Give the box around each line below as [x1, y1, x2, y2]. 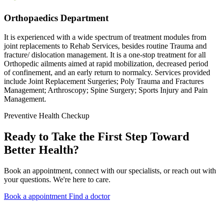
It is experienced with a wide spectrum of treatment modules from [4, 33, 206, 42]
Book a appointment [4, 192, 69, 200]
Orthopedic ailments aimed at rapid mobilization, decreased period [4, 59, 208, 68]
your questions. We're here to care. [4, 175, 110, 184]
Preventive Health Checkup [4, 111, 89, 120]
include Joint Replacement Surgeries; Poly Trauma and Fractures [4, 77, 204, 86]
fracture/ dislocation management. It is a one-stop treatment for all [4, 51, 206, 59]
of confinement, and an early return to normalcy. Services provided [4, 68, 210, 77]
